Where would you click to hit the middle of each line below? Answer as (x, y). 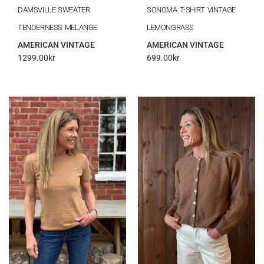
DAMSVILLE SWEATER (54, 9)
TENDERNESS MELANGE (58, 27)
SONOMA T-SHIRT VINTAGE (191, 9)
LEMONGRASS (170, 27)
